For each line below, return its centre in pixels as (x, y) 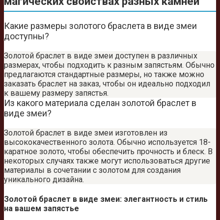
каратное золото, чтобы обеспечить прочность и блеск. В (108, 152)
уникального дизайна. (44, 180)
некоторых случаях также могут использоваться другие (107, 161)
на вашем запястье (41, 209)
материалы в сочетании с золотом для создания (92, 170)
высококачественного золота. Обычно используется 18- (107, 142)
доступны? (27, 36)
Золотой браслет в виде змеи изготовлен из (86, 133)
